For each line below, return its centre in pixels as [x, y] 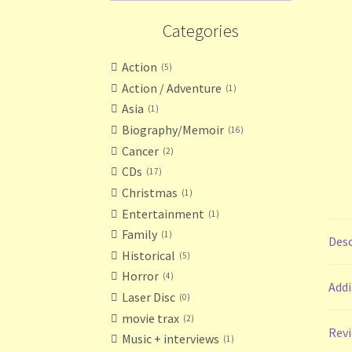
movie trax [151, 318]
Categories [201, 30]
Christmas [150, 192]
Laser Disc [149, 297]
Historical [149, 255]
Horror [141, 276]
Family [140, 235]
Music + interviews [171, 339]
